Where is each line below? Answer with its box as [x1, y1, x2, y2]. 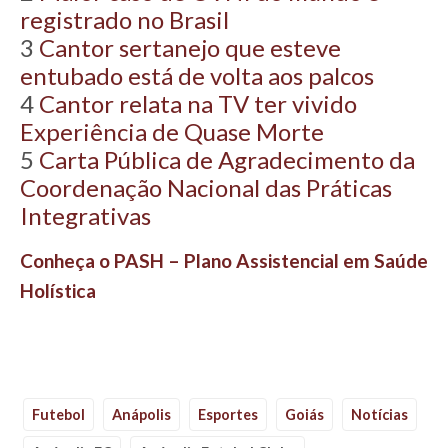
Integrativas [20, 200, 151, 230]
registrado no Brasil [20, 4, 229, 34]
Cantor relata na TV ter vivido [39, 88, 357, 118]
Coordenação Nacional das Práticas [20, 172, 392, 202]
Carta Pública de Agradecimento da [39, 144, 415, 174]
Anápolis [112, 405, 171, 423]
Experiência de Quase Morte [20, 116, 324, 146]
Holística [20, 278, 96, 302]
